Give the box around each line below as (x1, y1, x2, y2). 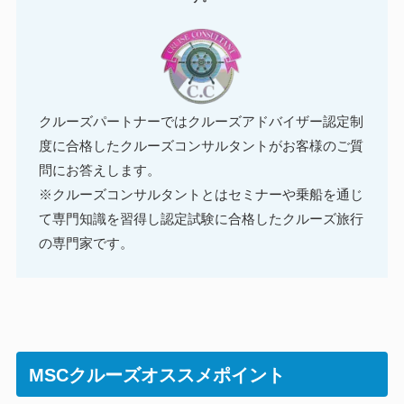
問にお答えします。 (39, 161, 161, 178)
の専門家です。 (39, 234, 134, 251)
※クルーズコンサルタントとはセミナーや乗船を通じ (39, 186, 364, 202)
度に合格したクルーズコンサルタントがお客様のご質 (39, 137, 364, 153)
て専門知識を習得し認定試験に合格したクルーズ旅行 (39, 210, 364, 226)
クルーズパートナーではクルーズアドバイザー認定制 (39, 113, 364, 129)
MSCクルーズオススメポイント (29, 365, 286, 386)
